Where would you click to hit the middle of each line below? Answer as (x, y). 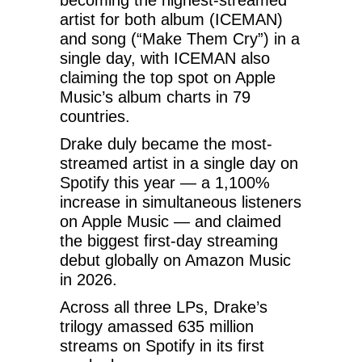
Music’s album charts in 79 (155, 97)
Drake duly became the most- (166, 143)
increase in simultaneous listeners (181, 202)
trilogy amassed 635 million (157, 326)
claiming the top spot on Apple (168, 77)
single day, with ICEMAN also (165, 58)
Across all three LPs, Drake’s (164, 307)
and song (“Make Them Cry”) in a (180, 38)
